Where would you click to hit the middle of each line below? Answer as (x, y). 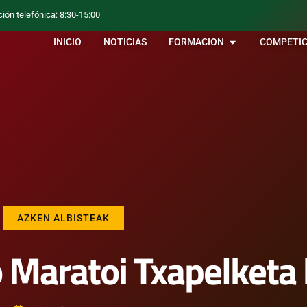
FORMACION (197, 42)
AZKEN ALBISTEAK (63, 218)
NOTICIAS (125, 42)
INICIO (68, 42)
